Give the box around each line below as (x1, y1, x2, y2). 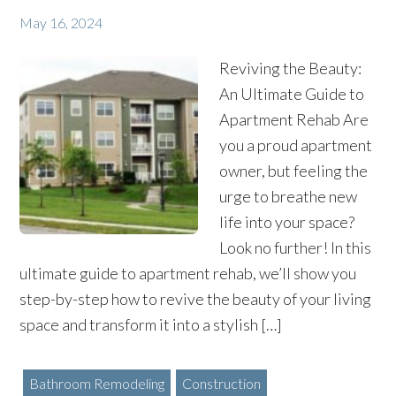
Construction (181, 375, 261, 392)
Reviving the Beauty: (219, 58, 362, 78)
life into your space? (219, 212, 354, 232)
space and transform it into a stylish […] (19, 315, 283, 334)
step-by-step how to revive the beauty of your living (19, 289, 372, 308)
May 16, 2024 (19, 14, 103, 31)
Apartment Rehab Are (219, 110, 369, 129)
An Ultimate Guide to (219, 84, 364, 103)
